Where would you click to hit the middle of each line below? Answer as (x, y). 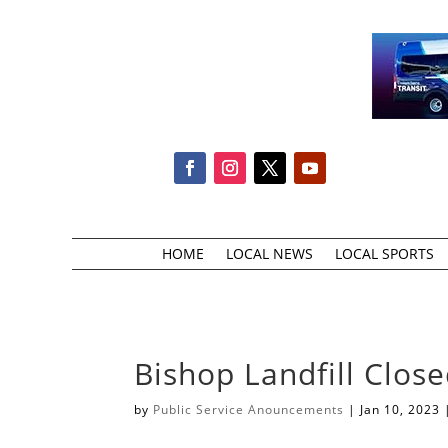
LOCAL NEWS (269, 253)
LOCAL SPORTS (384, 253)
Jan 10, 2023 (400, 410)
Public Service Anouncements (249, 410)
